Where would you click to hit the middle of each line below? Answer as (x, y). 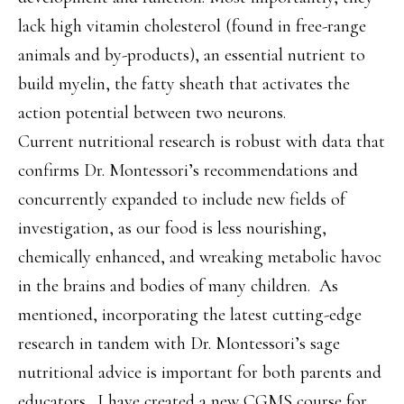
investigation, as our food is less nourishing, (172, 228)
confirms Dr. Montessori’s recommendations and (188, 170)
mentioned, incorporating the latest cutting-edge (190, 315)
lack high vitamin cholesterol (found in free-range (192, 26)
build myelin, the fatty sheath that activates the (184, 84)
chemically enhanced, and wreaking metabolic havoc (200, 257)
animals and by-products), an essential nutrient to (192, 55)
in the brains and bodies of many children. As (178, 286)
